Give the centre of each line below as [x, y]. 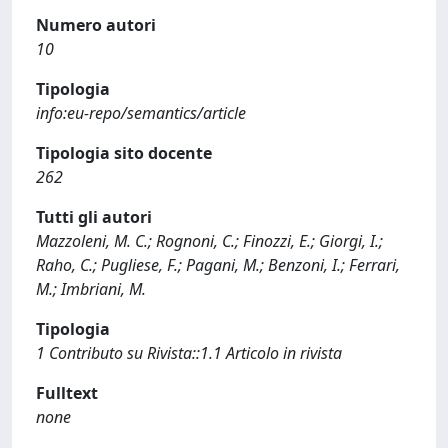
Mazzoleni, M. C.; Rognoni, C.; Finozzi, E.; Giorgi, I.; [209, 241]
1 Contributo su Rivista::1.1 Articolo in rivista [189, 353]
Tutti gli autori [94, 217]
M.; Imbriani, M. [91, 289]
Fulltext [67, 393]
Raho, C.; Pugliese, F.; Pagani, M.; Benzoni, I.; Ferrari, [218, 265]
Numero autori [96, 25]
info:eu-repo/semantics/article [141, 113]
